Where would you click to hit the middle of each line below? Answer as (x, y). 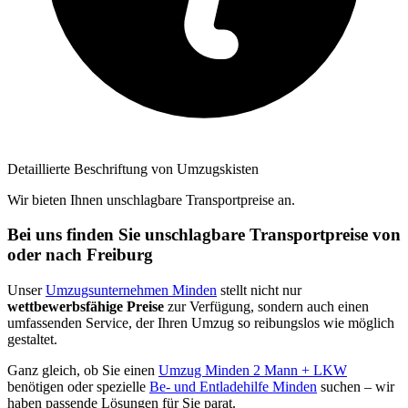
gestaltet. (32, 340)
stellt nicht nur (259, 291)
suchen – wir (356, 387)
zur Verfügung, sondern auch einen (266, 307)
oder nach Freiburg (80, 255)
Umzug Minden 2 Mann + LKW (253, 371)
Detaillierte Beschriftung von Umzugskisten (133, 168)
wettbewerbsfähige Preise (86, 307)
